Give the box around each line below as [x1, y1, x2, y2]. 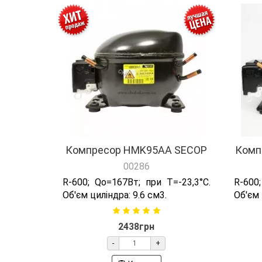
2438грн [118, 221, 155, 233]
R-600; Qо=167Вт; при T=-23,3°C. [63, 177, 211, 188]
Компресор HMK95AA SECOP [65, 144, 208, 157]
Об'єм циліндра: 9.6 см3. [63, 189, 167, 201]
